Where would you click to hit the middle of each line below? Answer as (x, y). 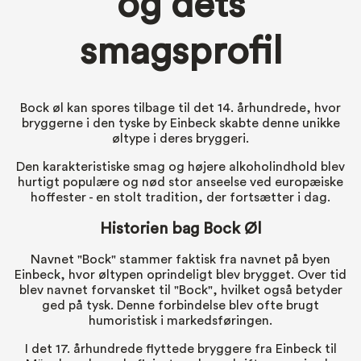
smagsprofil (180, 52)
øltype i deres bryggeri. (180, 139)
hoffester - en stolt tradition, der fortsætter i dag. (180, 198)
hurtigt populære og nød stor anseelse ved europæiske (180, 183)
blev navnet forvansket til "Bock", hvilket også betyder (180, 290)
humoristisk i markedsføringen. (180, 320)
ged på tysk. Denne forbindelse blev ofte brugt (180, 305)
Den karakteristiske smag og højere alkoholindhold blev (180, 167)
